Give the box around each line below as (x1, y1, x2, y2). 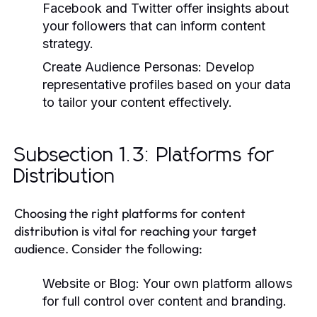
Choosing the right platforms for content (14, 204, 246, 221)
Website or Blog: (42, 275, 139, 291)
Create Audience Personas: (42, 59, 202, 74)
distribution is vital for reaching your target (14, 222, 257, 239)
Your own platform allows (139, 275, 292, 291)
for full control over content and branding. (42, 293, 287, 309)
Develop (202, 59, 255, 74)
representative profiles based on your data (42, 76, 291, 92)
